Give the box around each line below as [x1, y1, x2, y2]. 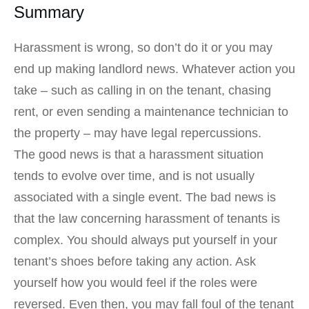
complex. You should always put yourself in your [14, 233, 277, 248]
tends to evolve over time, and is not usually [14, 169, 255, 183]
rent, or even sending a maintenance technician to [14, 105, 288, 119]
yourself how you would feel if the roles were [14, 276, 257, 290]
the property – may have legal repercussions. [14, 126, 261, 141]
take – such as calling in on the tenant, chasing [14, 83, 271, 98]
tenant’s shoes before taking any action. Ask [14, 255, 256, 269]
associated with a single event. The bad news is [14, 190, 276, 205]
